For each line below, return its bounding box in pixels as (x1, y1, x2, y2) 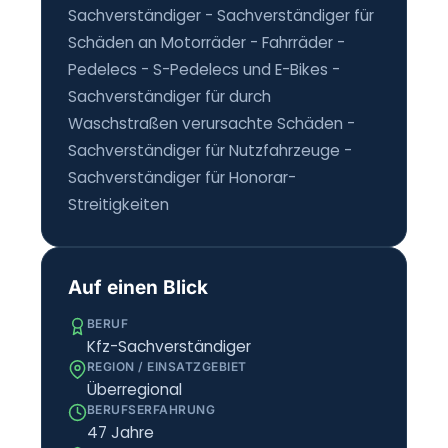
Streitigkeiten (67, 193, 169, 215)
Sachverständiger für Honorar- (67, 166, 296, 188)
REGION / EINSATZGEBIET (86, 358, 247, 374)
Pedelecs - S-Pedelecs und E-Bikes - (67, 58, 340, 80)
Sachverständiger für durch (67, 85, 271, 107)
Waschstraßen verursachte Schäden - (67, 112, 355, 134)
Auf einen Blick (67, 275, 208, 299)
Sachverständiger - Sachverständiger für (67, 4, 374, 26)
